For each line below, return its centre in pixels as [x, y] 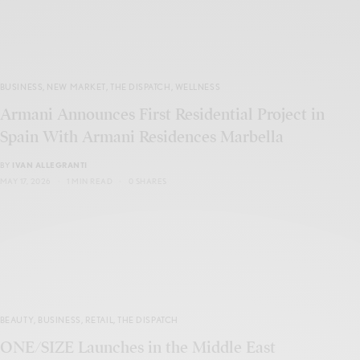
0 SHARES [147, 181]
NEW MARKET [76, 87]
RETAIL [99, 320]
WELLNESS [198, 87]
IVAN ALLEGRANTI [50, 165]
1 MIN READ [90, 181]
